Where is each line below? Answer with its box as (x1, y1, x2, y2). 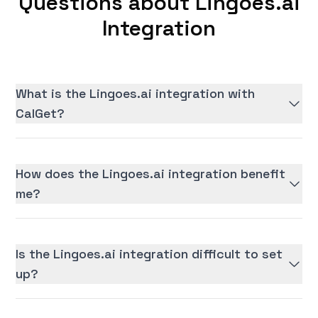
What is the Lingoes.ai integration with (16, 85, 256, 102)
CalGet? (16, 105, 65, 122)
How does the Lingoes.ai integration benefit (16, 165, 286, 182)
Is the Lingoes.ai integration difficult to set (16, 246, 283, 263)
